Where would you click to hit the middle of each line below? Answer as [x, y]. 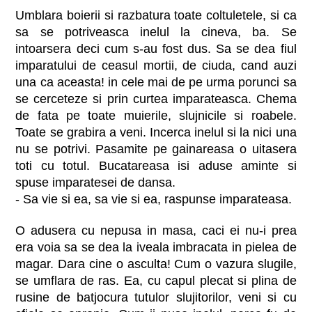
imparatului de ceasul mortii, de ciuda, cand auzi [156, 66]
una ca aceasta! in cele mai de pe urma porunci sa [156, 83]
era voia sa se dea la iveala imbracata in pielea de [156, 248]
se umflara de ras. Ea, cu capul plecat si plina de [156, 281]
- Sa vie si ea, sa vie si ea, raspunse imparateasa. [154, 200]
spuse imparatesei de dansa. [96, 183]
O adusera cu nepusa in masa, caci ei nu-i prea [156, 231]
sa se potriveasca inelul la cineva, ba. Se [156, 32]
